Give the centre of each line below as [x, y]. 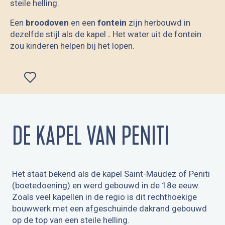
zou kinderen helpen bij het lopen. [72, 46]
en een [83, 23]
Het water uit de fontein [156, 34]
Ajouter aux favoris [88, 88]
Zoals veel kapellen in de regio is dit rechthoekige [104, 197]
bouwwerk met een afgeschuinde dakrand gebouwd [109, 209]
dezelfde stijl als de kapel [59, 34]
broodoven [48, 23]
